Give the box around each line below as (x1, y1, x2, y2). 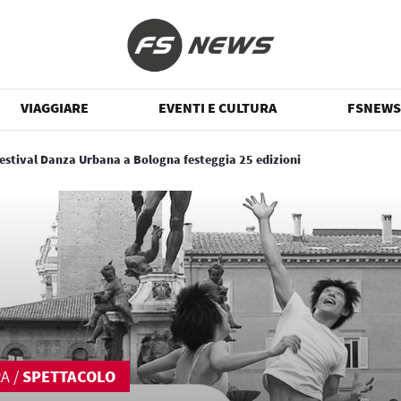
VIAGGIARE (21, 98, 90, 116)
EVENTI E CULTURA (158, 98, 277, 116)
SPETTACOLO (22, 366, 115, 387)
